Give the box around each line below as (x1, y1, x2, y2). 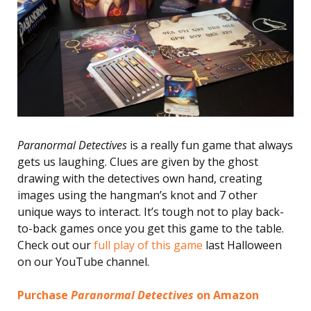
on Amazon (194, 287, 259, 303)
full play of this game (94, 237, 203, 253)
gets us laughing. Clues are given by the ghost (17, 153, 258, 169)
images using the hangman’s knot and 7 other (17, 187, 258, 203)
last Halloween (203, 237, 282, 253)
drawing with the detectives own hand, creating (17, 170, 262, 186)
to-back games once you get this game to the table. (17, 220, 284, 236)
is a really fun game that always (127, 137, 293, 153)
